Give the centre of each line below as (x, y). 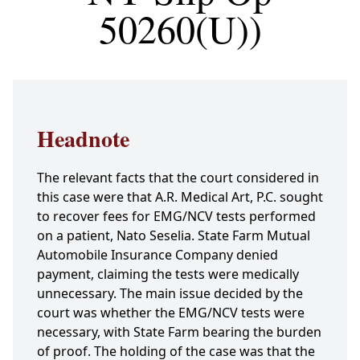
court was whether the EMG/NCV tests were (171, 313)
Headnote (83, 139)
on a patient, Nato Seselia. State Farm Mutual (174, 236)
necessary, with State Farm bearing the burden (179, 332)
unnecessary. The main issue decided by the (170, 294)
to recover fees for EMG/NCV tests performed (176, 217)
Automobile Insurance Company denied (157, 255)
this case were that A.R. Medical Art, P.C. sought (180, 197)
